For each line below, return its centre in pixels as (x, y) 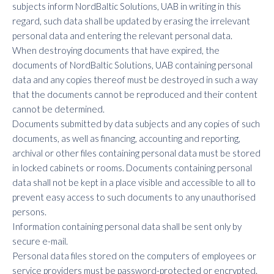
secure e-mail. (40, 241)
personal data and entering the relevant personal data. (122, 35)
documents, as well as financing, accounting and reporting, (126, 138)
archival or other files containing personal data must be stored (136, 153)
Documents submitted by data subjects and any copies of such (136, 124)
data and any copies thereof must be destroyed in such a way (135, 80)
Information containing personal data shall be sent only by (127, 226)
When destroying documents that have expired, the (116, 50)
